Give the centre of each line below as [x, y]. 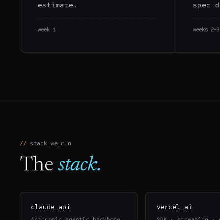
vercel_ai [175, 207]
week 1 [47, 30]
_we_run [59, 143]
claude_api [51, 207]
